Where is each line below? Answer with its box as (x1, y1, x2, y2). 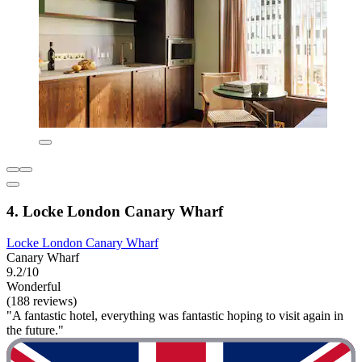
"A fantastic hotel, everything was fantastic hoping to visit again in (6, 308, 343, 322)
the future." (6, 322, 64, 337)
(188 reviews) (6, 293, 77, 308)
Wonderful (6, 279, 61, 293)
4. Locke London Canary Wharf (6, 203, 223, 220)
